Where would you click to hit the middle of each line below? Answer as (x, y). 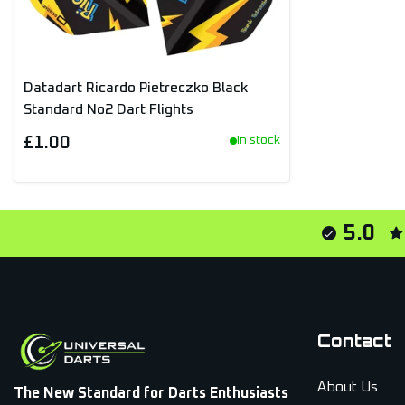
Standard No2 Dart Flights (108, 109)
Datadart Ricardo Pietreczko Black (136, 88)
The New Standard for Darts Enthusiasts (151, 393)
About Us (348, 387)
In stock (259, 140)
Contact (354, 341)
